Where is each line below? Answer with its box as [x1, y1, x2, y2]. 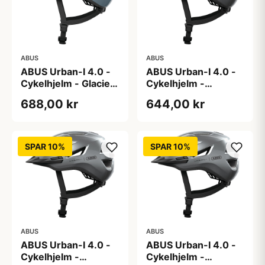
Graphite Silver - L [146, 89, 230, 101]
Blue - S [21, 89, 57, 101]
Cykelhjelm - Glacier [21, 77, 114, 89]
